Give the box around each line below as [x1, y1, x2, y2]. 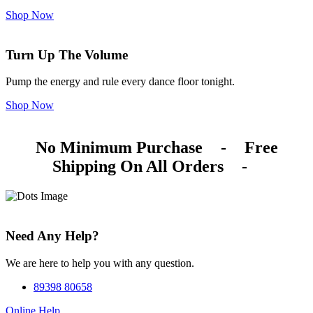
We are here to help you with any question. [6, 256, 194, 269]
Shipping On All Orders [52, 157, 224, 176]
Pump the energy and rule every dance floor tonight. [6, 75, 235, 88]
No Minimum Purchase [35, 138, 203, 157]
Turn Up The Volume [6, 47, 128, 62]
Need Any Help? [6, 228, 99, 243]
